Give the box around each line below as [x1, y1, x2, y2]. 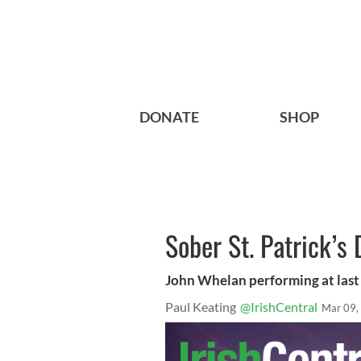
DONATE [139, 108, 199, 127]
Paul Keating [165, 299, 236, 315]
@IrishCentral [240, 299, 317, 315]
